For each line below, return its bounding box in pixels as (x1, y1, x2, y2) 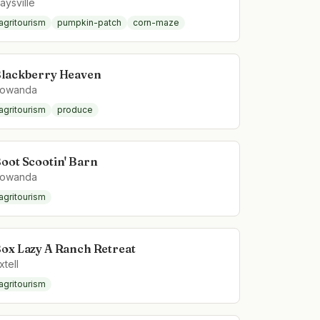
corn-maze (133, 17, 180, 28)
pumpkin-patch (57, 17, 122, 28)
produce (57, 104, 94, 115)
